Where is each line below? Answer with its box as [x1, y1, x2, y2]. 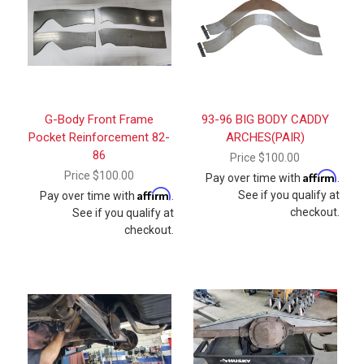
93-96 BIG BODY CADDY [201, 111, 329, 127]
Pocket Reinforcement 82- [28, 129, 170, 145]
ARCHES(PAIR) [225, 129, 305, 145]
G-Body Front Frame [45, 111, 154, 127]
